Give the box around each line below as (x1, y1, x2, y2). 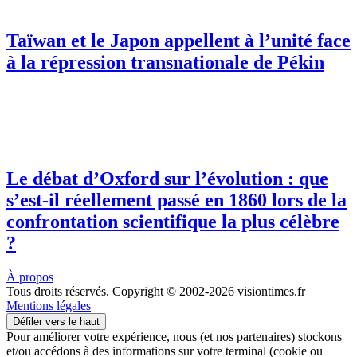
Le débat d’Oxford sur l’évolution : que (6, 167, 328, 189)
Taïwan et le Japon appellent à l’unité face (6, 29, 351, 51)
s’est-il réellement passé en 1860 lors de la (6, 189, 347, 210)
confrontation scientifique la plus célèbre (6, 210, 339, 232)
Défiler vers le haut (13, 315, 100, 328)
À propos (6, 269, 53, 284)
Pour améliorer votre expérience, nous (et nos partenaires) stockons (6, 329, 342, 343)
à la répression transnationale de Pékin (6, 51, 324, 73)
